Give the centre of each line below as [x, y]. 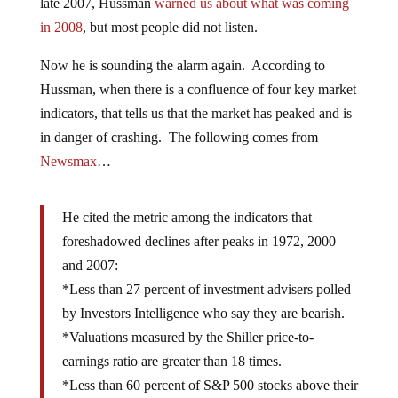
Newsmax [68, 162]
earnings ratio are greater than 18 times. [171, 362]
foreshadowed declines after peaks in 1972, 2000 [199, 242]
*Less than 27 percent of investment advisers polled [206, 290]
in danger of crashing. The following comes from [179, 138]
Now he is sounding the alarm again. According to [182, 66]
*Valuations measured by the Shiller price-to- [187, 338]
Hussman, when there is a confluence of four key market [198, 90]
